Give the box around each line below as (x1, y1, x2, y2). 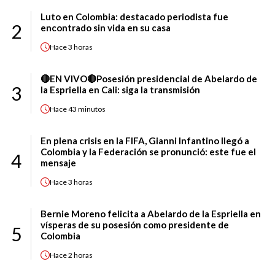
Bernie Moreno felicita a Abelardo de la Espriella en (41, 208, 261, 220)
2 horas (68, 250, 93, 260)
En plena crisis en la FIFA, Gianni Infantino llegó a (41, 135, 249, 147)
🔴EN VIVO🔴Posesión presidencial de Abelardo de (41, 73, 257, 85)
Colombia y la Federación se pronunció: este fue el (41, 146, 256, 158)
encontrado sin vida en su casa (41, 22, 171, 34)
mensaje (41, 157, 76, 169)
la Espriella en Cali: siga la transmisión (41, 84, 200, 96)
